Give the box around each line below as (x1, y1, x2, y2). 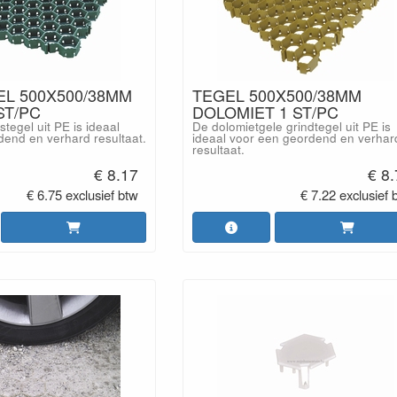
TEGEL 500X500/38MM (191, 83, 362, 106)
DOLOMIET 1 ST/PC (191, 100, 339, 123)
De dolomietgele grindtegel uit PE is (191, 118, 391, 135)
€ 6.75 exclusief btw (27, 184, 139, 204)
